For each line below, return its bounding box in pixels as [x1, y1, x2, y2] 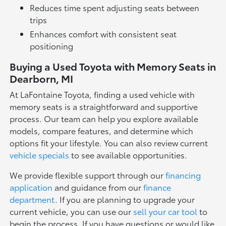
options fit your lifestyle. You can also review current [10, 137, 208, 149]
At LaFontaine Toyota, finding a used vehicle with [10, 88, 195, 100]
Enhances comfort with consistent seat [30, 28, 177, 40]
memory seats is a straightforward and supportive [10, 100, 198, 112]
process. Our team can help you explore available [10, 112, 199, 125]
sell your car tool [133, 205, 198, 217]
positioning [30, 40, 74, 52]
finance [143, 181, 172, 193]
